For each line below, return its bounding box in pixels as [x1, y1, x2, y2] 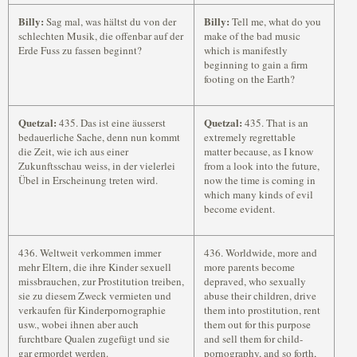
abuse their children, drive [204, 288, 316, 303]
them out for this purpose [204, 317, 311, 331]
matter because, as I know [204, 144, 313, 159]
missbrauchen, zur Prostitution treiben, [18, 274, 184, 288]
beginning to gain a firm [204, 57, 308, 72]
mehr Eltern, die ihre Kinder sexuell [18, 260, 171, 274]
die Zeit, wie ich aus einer [18, 144, 128, 159]
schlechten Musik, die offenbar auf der [18, 29, 183, 43]
